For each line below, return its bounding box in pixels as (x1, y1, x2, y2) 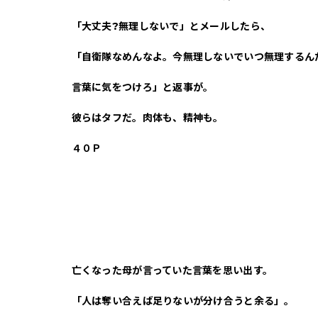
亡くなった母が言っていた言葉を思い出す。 (71, 264, 273, 277)
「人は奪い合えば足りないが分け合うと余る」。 (71, 295, 295, 307)
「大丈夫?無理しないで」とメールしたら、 (71, 20, 271, 33)
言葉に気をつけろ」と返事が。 (71, 81, 214, 94)
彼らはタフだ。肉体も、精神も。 (71, 111, 224, 124)
